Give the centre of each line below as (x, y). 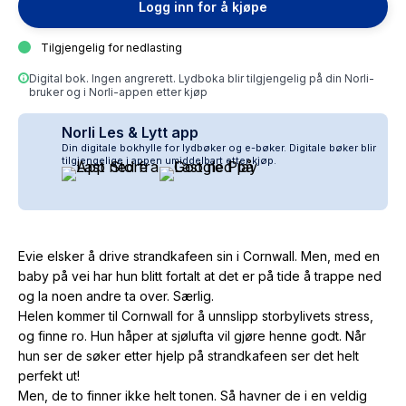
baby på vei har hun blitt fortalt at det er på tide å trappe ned (200, 276)
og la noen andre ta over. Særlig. (116, 296)
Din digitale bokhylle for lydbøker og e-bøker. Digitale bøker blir (219, 148)
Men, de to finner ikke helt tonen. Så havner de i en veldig (193, 396)
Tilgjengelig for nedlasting (111, 48)
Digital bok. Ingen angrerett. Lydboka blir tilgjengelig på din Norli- (202, 78)
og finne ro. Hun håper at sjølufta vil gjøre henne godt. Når (192, 336)
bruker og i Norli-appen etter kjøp (118, 92)
